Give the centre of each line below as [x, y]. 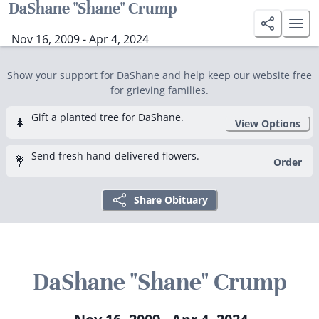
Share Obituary [171, 200]
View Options [268, 123]
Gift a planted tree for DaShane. [108, 117]
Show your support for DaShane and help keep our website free [159, 75]
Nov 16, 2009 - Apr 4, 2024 [80, 39]
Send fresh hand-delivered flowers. [115, 156]
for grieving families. [159, 90]
